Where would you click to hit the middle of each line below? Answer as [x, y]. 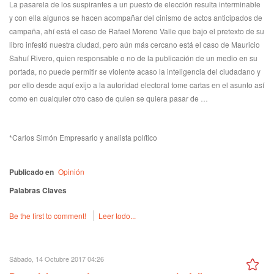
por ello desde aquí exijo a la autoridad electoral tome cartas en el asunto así [137, 85]
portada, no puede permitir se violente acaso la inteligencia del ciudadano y [135, 71]
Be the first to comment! [49, 216]
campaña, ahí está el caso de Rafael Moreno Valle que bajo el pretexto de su [137, 31]
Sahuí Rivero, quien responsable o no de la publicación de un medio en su [133, 58]
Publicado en [31, 172]
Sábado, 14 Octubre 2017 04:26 [57, 259]
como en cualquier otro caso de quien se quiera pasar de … [109, 98]
